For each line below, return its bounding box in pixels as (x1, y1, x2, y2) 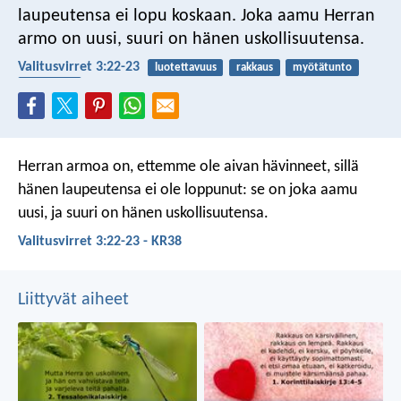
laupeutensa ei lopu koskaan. (18, 6, 236, 25)
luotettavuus (154, 61, 217, 73)
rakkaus (235, 61, 273, 73)
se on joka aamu (247, 181, 357, 199)
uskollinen (24, 79, 74, 91)
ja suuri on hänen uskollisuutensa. (47, 204, 269, 222)
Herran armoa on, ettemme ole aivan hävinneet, (18, 158, 330, 175)
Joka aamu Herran (236, 6, 375, 25)
